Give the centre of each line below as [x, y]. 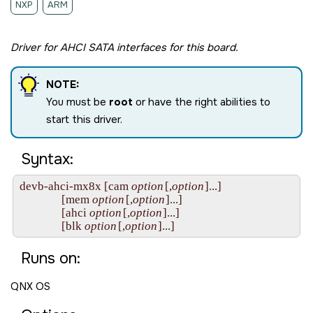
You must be [78, 102]
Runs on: [51, 258]
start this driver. [84, 119]
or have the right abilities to [202, 102]
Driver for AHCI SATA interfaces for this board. [124, 47]
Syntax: [48, 159]
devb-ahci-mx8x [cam [75, 186]
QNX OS [30, 286]
